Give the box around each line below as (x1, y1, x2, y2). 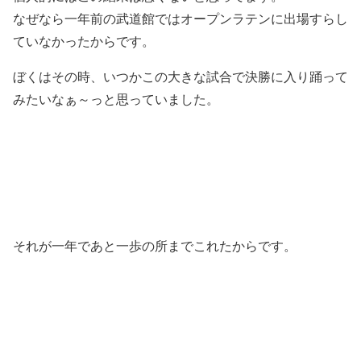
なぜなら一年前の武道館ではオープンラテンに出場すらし (13, 9, 348, 27)
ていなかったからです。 (13, 31, 155, 49)
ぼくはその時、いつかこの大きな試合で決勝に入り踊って (13, 67, 348, 85)
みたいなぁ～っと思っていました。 (13, 89, 219, 107)
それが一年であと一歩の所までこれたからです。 (13, 236, 297, 254)
